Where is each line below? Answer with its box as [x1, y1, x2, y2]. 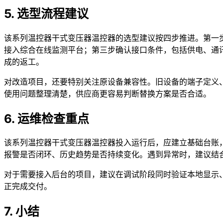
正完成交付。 [4, 181, 52, 192]
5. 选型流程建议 [4, 6, 89, 21]
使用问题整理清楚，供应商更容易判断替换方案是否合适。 [4, 88, 211, 99]
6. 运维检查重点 [4, 111, 89, 126]
